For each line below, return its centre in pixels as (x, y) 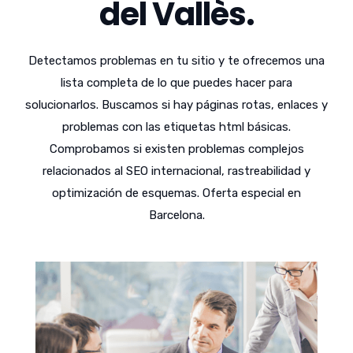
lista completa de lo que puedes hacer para (176, 83)
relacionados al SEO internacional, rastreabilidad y (176, 171)
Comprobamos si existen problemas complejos (176, 149)
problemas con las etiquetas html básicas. (176, 127)
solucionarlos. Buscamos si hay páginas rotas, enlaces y (176, 105)
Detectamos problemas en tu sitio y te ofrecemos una (176, 61)
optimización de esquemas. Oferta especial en (176, 193)
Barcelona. (176, 215)
